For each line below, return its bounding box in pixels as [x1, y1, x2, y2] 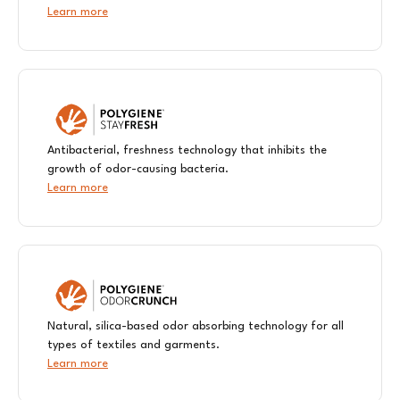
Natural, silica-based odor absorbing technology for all [47, 321, 344, 333]
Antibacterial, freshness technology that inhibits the [47, 145, 327, 157]
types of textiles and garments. [47, 339, 220, 352]
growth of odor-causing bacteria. [47, 163, 229, 176]
